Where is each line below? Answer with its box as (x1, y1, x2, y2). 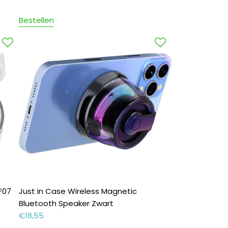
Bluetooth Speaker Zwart (19, 198, 114, 209)
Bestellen (19, 15, 54, 26)
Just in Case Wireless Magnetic (19, 186, 137, 197)
